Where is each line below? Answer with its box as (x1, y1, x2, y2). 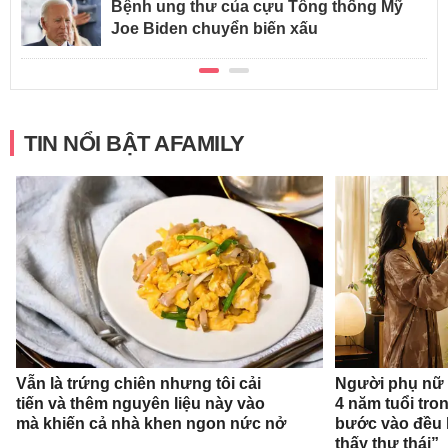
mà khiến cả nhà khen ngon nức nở (15, 414, 286, 432)
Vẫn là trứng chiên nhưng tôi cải (15, 374, 261, 392)
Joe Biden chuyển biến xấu (111, 20, 318, 38)
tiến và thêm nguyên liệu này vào (15, 394, 265, 412)
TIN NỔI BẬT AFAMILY (24, 131, 245, 157)
